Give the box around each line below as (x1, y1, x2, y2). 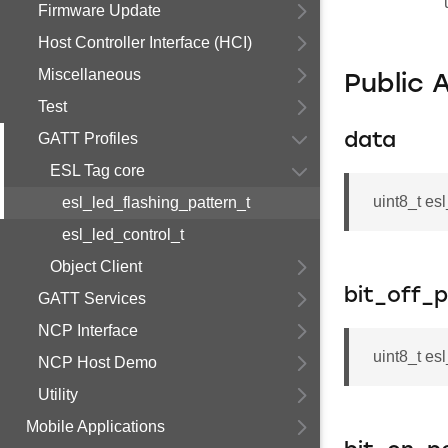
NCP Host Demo (38, 354, 157, 371)
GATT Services (38, 290, 146, 307)
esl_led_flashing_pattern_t (62, 194, 250, 211)
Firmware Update (38, 2, 161, 19)
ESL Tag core (50, 162, 145, 179)
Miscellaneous (38, 66, 141, 83)
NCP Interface (38, 322, 138, 339)
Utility (38, 386, 78, 403)
